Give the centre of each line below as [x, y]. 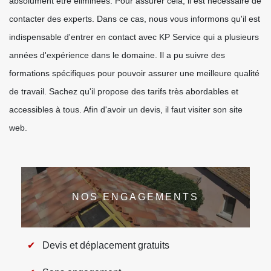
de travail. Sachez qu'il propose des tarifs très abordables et [124, 91]
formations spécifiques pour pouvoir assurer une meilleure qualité [134, 73]
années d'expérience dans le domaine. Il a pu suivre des [117, 55]
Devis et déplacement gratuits [106, 245]
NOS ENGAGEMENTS [135, 197]
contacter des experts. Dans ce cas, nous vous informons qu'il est [135, 19]
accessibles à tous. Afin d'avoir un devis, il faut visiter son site [126, 109]
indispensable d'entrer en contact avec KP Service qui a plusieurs [134, 37]
